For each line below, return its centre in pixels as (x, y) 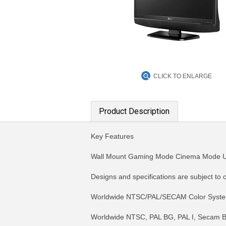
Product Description (134, 111)
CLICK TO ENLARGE (183, 76)
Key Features (112, 136)
